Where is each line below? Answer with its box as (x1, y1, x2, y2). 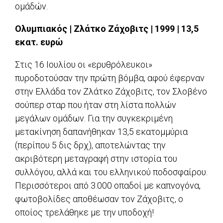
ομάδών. (15, 1, 48, 12)
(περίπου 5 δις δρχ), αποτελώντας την (15, 140, 166, 151)
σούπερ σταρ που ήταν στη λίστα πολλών (15, 100, 176, 111)
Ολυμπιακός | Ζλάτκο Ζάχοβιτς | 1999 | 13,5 (15, 23, 199, 34)
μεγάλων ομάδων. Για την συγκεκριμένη (15, 113, 173, 124)
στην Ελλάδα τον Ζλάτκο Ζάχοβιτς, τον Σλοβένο (15, 86, 207, 97)
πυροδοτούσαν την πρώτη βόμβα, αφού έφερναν (15, 73, 205, 84)
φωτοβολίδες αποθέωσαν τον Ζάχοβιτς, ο (15, 194, 183, 205)
